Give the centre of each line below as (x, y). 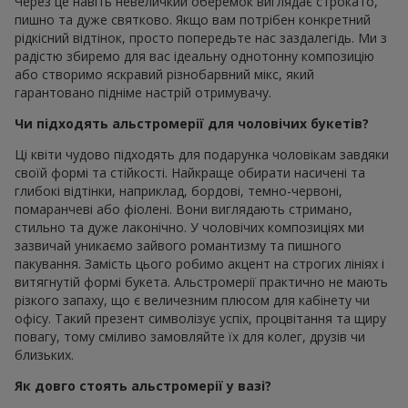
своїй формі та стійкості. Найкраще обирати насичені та (190, 172)
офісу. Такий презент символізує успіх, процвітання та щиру (200, 318)
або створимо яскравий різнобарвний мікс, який (164, 74)
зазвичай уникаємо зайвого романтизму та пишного (178, 245)
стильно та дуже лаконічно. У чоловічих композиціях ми (189, 227)
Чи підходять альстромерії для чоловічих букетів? (192, 123)
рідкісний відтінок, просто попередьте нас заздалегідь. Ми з (201, 37)
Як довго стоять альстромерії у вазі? (143, 385)
